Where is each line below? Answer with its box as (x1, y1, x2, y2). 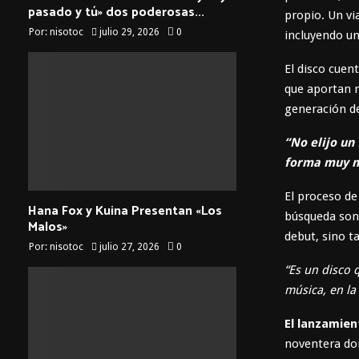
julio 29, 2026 (99, 26, 159, 38)
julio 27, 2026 (99, 241, 159, 253)
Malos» (28, 216, 67, 239)
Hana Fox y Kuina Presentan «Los (28, 200, 222, 223)
